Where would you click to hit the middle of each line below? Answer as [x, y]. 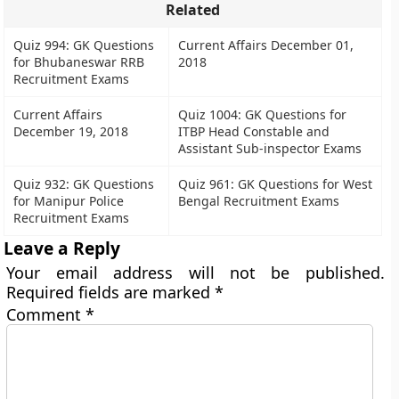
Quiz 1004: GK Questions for [263, 114]
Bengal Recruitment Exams [259, 201]
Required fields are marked [111, 292]
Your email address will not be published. [195, 273]
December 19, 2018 [71, 131]
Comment [46, 314]
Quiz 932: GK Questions [84, 184]
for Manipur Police [69, 201]
